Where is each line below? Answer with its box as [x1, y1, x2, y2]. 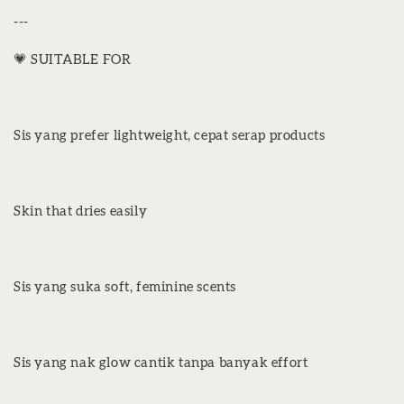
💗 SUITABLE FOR [14, 52, 132, 67]
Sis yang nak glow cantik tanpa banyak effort [14, 355, 308, 370]
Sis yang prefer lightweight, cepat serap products [14, 128, 326, 142]
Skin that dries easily [14, 204, 148, 218]
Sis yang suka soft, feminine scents [14, 280, 236, 294]
